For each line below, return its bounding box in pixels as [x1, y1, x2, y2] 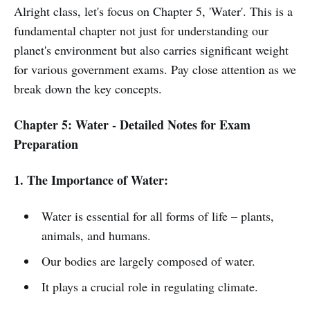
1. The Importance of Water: [14, 171, 168, 189]
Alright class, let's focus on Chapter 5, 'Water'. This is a [14, 3, 293, 19]
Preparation [14, 135, 78, 153]
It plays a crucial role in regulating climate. [41, 278, 258, 295]
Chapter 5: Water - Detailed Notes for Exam [14, 116, 250, 134]
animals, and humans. [41, 227, 151, 244]
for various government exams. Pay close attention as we [14, 61, 296, 77]
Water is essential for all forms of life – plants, [41, 208, 274, 224]
